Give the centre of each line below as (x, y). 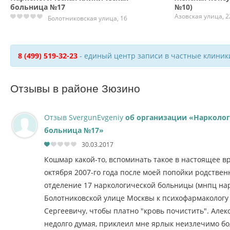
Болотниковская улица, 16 (88, 18)
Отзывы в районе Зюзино (75, 89)
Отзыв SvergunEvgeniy (85, 118)
